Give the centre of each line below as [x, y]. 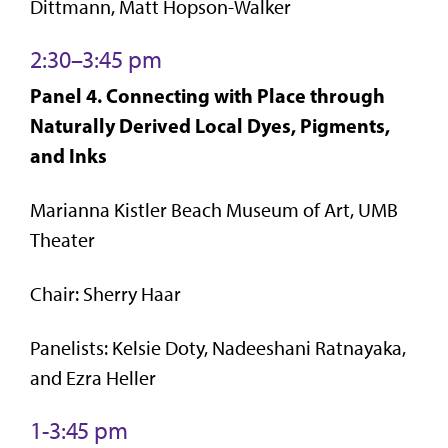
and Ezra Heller [93, 377]
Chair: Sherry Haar [105, 293]
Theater [62, 239]
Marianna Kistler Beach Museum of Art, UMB [214, 209]
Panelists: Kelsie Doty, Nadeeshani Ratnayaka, [218, 347]
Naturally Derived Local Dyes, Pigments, [210, 125]
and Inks [68, 155]
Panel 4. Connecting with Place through [207, 95]
